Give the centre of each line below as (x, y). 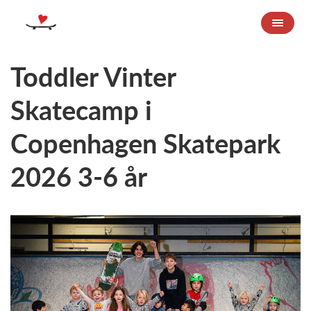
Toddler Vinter (93, 76)
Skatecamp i (81, 110)
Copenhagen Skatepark (145, 143)
